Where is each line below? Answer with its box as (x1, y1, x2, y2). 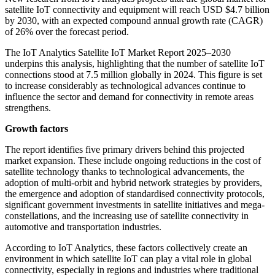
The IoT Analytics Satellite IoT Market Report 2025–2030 (5, 47, 231, 58)
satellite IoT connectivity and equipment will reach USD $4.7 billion (5, 4, 269, 15)
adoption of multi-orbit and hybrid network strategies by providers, (5, 177, 262, 188)
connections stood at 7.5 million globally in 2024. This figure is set (5, 69, 262, 80)
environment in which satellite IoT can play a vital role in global (5, 254, 252, 265)
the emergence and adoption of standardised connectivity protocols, (5, 188, 265, 199)
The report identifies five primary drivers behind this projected (5, 144, 244, 155)
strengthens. (5, 103, 51, 114)
